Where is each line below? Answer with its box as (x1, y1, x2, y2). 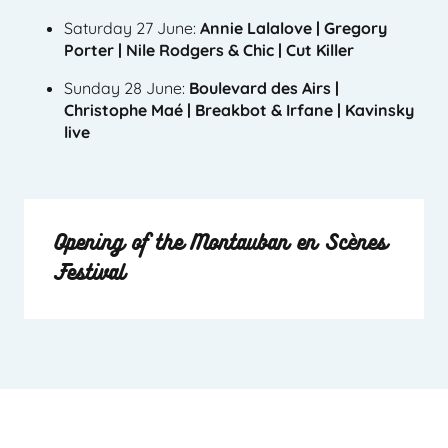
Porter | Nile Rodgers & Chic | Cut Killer (64, 39, 354, 60)
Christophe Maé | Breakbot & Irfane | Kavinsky (64, 99, 414, 120)
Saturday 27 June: (64, 17, 200, 38)
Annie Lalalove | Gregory (200, 17, 387, 38)
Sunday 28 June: (64, 77, 189, 98)
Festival (54, 254, 125, 292)
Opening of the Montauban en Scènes (54, 224, 387, 262)
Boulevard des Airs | (189, 77, 339, 98)
